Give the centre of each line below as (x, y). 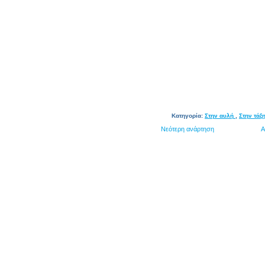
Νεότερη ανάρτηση (188, 129)
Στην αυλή (220, 116)
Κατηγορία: (188, 116)
